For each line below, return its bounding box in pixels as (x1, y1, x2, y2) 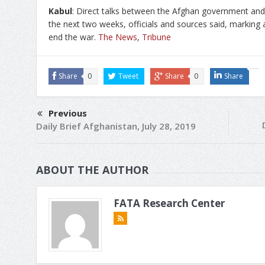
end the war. (49, 31, 98, 43)
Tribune (142, 31, 171, 43)
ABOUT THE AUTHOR (36, 162, 148, 177)
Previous (49, 106, 87, 119)
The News (98, 31, 137, 43)
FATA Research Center (114, 196, 225, 210)
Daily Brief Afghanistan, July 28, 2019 (36, 119, 196, 132)
